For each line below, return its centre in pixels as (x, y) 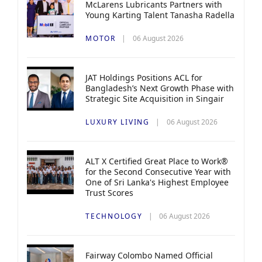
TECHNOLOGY (114, 216)
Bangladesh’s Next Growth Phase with (160, 88)
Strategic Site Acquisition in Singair (155, 99)
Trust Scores (109, 193)
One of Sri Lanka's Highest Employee (157, 182)
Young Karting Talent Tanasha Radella (160, 15)
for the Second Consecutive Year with (158, 172)
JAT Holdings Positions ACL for (144, 78)
